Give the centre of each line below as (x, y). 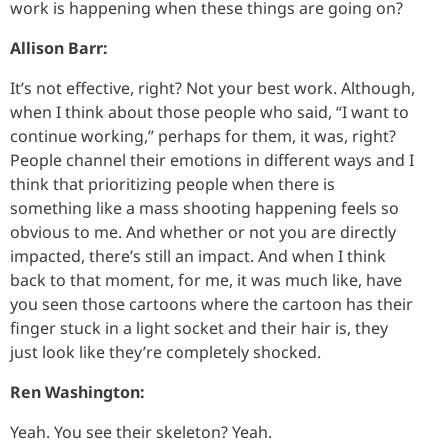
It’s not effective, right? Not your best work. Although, (212, 87)
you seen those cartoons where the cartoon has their (211, 303)
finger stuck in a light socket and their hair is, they (199, 327)
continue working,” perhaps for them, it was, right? (203, 135)
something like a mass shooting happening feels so (204, 207)
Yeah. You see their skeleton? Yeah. (141, 431)
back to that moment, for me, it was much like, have (206, 279)
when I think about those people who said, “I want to (209, 111)
